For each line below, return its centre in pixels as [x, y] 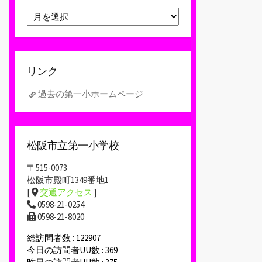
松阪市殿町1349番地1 [68, 180]
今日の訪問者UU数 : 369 [72, 250]
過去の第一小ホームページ [91, 94]
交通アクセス [66, 192]
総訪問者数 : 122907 [64, 238]
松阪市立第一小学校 [73, 145]
